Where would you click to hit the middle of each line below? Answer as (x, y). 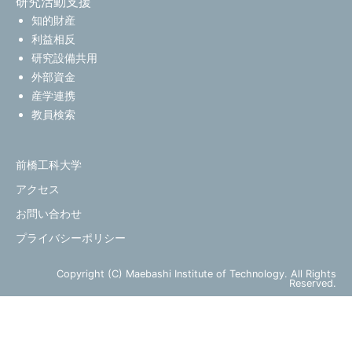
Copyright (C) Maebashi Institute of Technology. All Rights (196, 274)
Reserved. (313, 284)
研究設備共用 (64, 58)
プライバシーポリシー (71, 238)
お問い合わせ (49, 214)
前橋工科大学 (49, 165)
